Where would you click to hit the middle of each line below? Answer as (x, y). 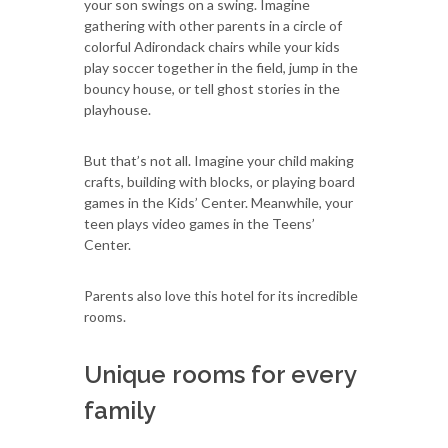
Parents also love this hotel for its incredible (221, 295)
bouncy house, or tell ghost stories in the (212, 88)
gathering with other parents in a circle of (213, 25)
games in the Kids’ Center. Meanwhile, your (218, 202)
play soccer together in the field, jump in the (221, 67)
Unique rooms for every (220, 374)
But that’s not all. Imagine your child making (219, 160)
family (120, 410)
